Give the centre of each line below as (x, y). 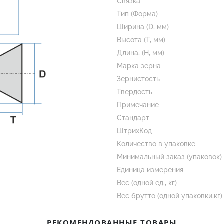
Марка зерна (139, 66)
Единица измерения (150, 170)
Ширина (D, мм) (143, 27)
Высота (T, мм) (141, 40)
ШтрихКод (134, 131)
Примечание (138, 105)
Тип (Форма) (137, 14)
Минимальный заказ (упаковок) (169, 157)
